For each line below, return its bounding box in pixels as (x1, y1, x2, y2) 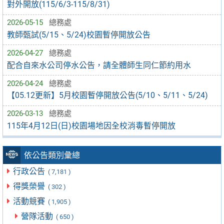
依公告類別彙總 (24, 150, 80, 160)
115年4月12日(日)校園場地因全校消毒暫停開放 (7, 120, 175, 130)
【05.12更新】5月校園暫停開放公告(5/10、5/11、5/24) (7, 90, 208, 100)
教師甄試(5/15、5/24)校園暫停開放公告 (7, 29, 150, 39)
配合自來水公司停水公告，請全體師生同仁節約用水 (7, 60, 191, 70)
